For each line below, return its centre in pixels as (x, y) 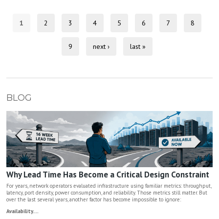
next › (101, 46)
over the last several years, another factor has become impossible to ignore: (93, 200)
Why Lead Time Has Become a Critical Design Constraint (108, 175)
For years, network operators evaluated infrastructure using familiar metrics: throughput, (109, 186)
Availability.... (22, 211)
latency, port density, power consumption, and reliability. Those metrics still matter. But (107, 193)
